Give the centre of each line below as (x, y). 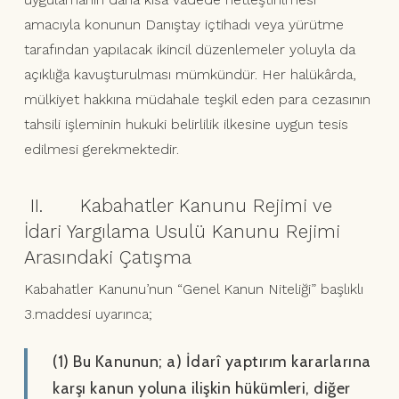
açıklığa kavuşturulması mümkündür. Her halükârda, (190, 75)
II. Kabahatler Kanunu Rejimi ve (178, 206)
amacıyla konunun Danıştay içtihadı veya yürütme (183, 25)
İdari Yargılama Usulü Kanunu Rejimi (182, 232)
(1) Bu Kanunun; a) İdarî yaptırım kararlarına (212, 362)
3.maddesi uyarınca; (88, 314)
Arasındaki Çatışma (107, 257)
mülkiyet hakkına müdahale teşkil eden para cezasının (197, 100)
